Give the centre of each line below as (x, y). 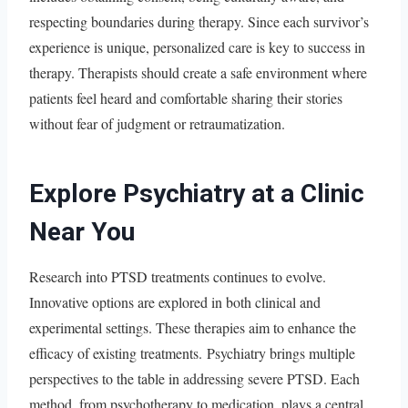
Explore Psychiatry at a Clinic (197, 193)
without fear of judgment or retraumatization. (157, 123)
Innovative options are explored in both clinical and (175, 301)
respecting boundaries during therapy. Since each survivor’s (199, 21)
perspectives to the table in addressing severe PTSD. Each (194, 378)
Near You (82, 231)
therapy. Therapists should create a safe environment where (198, 72)
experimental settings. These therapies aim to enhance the (193, 327)
